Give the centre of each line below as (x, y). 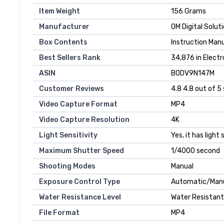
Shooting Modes (67, 166)
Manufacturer (64, 27)
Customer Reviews (71, 89)
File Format (59, 213)
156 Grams (188, 11)
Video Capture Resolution (84, 120)
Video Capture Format (78, 104)
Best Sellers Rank (70, 58)
